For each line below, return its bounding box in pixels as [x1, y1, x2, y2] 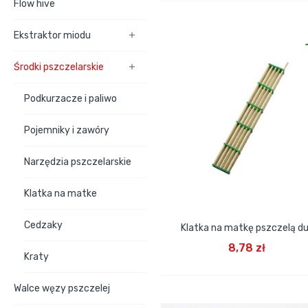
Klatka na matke [24, 188, 97, 199]
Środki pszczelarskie [14, 61, 104, 73]
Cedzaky [24, 219, 63, 231]
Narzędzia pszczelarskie [24, 156, 131, 168]
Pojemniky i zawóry [24, 124, 109, 136]
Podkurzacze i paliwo [24, 93, 117, 104]
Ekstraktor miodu [14, 30, 91, 41]
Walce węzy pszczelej [14, 283, 110, 294]
